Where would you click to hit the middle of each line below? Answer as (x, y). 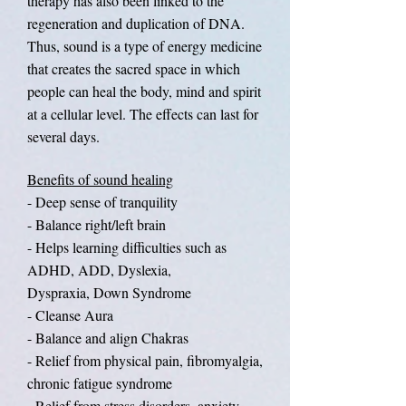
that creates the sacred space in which (134, 68)
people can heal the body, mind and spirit (144, 91)
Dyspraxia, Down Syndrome (109, 292)
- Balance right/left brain (97, 224)
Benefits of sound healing (100, 179)
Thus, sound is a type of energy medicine (145, 45)
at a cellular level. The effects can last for (143, 113)
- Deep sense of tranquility (102, 201)
